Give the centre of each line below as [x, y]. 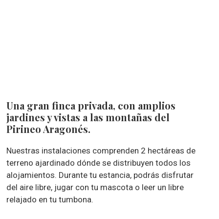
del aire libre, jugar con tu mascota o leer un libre [95, 187]
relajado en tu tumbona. [50, 199]
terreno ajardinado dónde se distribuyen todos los [99, 163]
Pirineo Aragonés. [49, 129]
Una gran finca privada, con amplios [91, 105]
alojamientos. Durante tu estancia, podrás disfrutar [100, 175]
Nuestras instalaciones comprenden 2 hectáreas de [101, 151]
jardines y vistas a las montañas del [88, 117]
